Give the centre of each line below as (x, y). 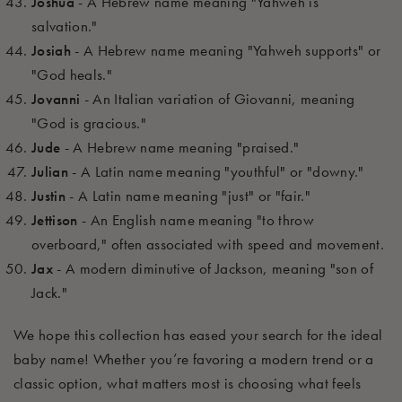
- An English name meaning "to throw (196, 220)
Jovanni (56, 99)
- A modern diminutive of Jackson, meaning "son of (214, 269)
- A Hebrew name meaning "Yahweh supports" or (226, 51)
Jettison (55, 220)
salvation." (65, 26)
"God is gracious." (89, 123)
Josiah (52, 51)
